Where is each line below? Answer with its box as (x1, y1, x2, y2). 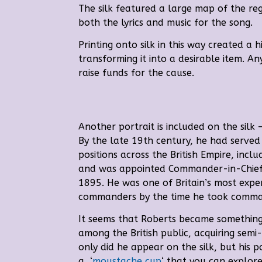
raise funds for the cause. (78, 67, 195, 78)
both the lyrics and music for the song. (78, 16, 253, 28)
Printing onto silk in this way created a (78, 39, 256, 50)
